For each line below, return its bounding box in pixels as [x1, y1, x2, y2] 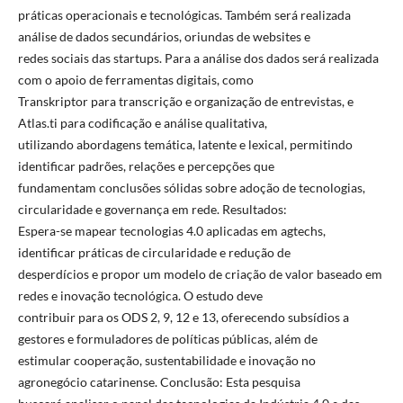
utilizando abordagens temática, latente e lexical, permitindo [17, 136, 353, 152]
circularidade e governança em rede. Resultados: [17, 201, 287, 217]
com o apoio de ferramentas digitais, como [17, 71, 254, 87]
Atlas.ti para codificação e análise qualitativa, [17, 114, 267, 130]
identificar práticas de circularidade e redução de [17, 244, 291, 260]
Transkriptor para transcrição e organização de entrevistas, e [17, 93, 354, 109]
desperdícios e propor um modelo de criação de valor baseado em [17, 265, 382, 282]
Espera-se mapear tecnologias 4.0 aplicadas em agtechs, [17, 222, 326, 238]
